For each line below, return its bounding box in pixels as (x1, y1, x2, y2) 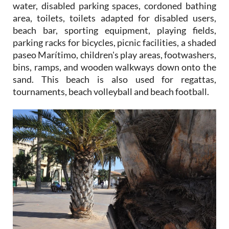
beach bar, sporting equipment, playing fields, (13, 24, 216, 36)
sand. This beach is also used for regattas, (13, 73, 216, 85)
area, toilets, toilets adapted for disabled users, (13, 12, 216, 24)
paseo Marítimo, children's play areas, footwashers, (13, 49, 216, 60)
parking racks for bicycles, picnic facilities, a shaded (13, 36, 216, 48)
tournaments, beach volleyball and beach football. (13, 85, 209, 97)
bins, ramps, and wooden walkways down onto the (13, 61, 216, 73)
